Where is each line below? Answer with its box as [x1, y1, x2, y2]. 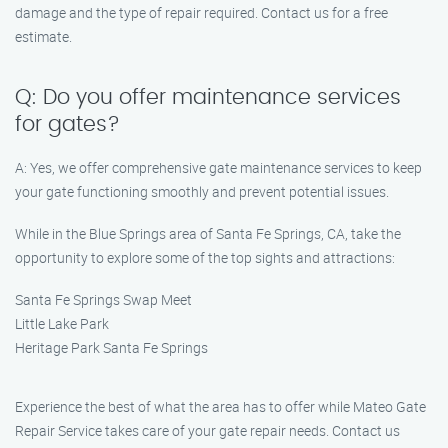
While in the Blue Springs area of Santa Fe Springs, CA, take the [15, 224, 401, 243]
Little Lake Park [15, 314, 109, 333]
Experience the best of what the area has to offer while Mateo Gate [15, 397, 426, 416]
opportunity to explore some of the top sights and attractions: [15, 248, 395, 267]
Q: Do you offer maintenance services [15, 87, 401, 108]
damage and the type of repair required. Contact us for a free [15, 3, 388, 22]
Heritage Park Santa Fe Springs [15, 338, 208, 357]
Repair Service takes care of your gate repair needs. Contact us [15, 421, 400, 440]
